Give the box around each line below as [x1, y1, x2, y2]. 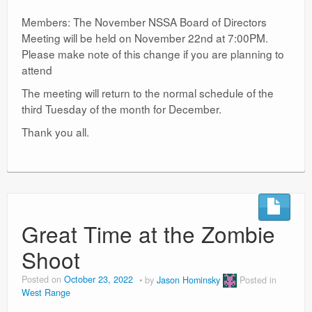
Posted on [22, 273, 64, 286]
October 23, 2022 [64, 273, 133, 286]
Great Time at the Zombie [22, 218, 275, 250]
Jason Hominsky [157, 273, 220, 286]
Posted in [240, 273, 276, 286]
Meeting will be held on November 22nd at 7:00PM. [22, 30, 268, 46]
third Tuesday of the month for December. [22, 101, 221, 117]
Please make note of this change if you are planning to [22, 46, 284, 62]
